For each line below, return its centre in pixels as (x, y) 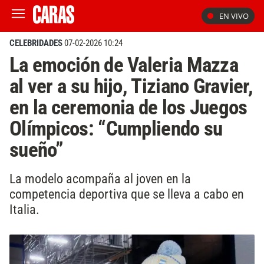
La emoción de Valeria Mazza (124, 65)
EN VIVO (234, 16)
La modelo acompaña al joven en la (100, 178)
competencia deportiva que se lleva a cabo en (127, 194)
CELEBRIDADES (36, 43)
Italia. (24, 209)
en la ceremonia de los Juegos (128, 107)
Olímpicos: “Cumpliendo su (116, 128)
